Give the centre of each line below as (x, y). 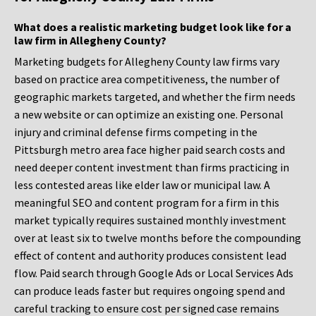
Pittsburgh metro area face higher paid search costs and (150, 150)
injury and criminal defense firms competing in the (136, 132)
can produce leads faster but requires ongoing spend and (150, 291)
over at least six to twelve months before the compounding (158, 238)
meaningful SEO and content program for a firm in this (147, 203)
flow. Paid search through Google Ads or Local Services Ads (154, 273)
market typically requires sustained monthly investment (150, 220)
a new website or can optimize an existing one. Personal (149, 115)
